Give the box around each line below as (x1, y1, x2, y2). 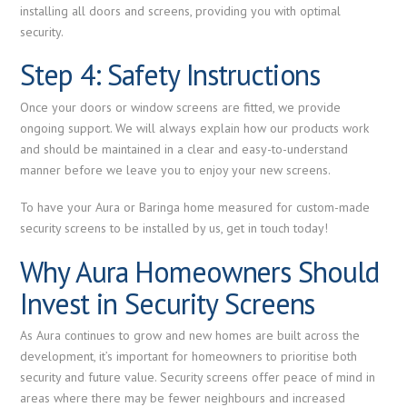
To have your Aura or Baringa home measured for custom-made (20, 199, 371, 216)
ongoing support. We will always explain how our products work (20, 119, 370, 136)
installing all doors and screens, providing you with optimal (20, 3, 342, 20)
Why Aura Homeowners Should (20, 252, 380, 291)
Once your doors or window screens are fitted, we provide (20, 98, 342, 115)
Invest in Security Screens (20, 283, 315, 323)
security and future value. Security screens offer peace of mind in (20, 369, 376, 385)
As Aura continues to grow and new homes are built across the (20, 327, 361, 343)
